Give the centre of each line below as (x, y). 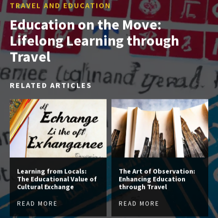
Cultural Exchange (45, 187)
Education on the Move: (86, 24)
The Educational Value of (57, 179)
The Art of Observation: (157, 171)
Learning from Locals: (52, 171)
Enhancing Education (152, 179)
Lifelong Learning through (94, 40)
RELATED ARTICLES (51, 85)
